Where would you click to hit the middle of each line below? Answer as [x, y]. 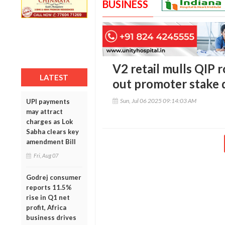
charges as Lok [49, 121]
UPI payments [48, 101]
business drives [51, 217]
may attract [44, 111]
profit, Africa [46, 207]
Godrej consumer [54, 177]
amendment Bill [51, 141]
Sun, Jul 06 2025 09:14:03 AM [158, 101]
